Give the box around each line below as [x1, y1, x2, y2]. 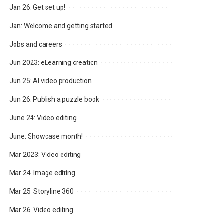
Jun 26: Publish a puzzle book [9, 95, 100, 104]
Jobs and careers [9, 40, 62, 48]
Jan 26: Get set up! [9, 3, 66, 12]
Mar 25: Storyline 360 [9, 187, 74, 196]
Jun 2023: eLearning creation [9, 59, 98, 67]
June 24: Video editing [9, 114, 77, 122]
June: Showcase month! [9, 132, 83, 140]
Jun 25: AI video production [9, 77, 92, 85]
